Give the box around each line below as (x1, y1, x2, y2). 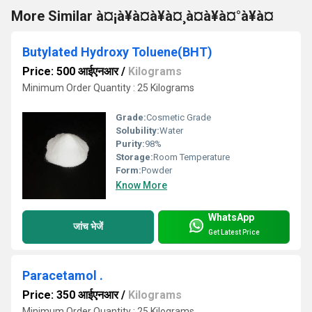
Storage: (116, 151, 153, 162)
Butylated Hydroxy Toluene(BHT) (22, 44, 212, 59)
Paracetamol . (22, 267, 103, 283)
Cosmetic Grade (146, 111, 211, 123)
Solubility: (116, 125, 159, 136)
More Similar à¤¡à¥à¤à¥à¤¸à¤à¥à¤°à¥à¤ (11, 7, 274, 24)
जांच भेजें (73, 221, 103, 233)
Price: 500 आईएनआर (22, 64, 118, 78)
